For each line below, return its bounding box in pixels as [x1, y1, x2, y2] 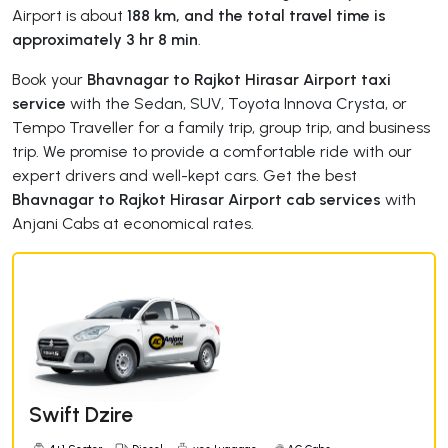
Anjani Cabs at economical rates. [12, 213, 254, 233]
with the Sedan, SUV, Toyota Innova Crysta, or [66, 93, 407, 113]
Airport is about [12, 5, 127, 25]
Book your [12, 69, 87, 89]
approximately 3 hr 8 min [12, 29, 198, 49]
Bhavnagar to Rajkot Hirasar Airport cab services [12, 189, 381, 209]
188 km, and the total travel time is [127, 5, 386, 25]
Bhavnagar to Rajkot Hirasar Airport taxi [87, 69, 391, 89]
